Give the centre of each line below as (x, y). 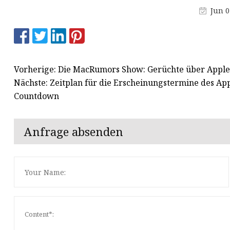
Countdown (36, 96)
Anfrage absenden (74, 132)
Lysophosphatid (119, 20)
